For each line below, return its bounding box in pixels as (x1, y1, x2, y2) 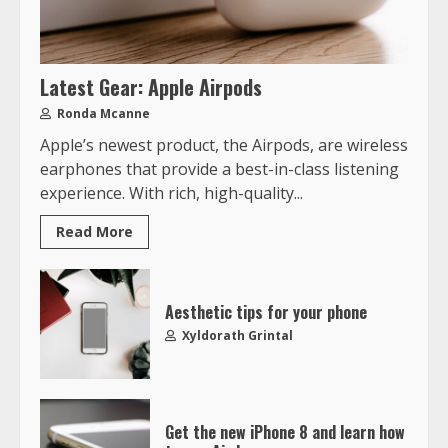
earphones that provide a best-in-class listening (40, 157, 399, 180)
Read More (56, 221, 133, 241)
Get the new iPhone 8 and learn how (165, 420, 405, 445)
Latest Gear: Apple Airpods (40, 71, 262, 102)
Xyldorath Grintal (179, 327, 293, 345)
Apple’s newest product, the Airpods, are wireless (40, 133, 408, 156)
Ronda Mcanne (54, 104, 150, 122)
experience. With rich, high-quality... (40, 181, 303, 204)
